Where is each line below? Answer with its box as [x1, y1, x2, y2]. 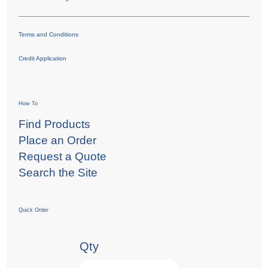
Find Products [19, 117, 91, 130]
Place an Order [19, 133, 97, 147]
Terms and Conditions [19, 31, 79, 38]
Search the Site [19, 166, 98, 179]
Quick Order [19, 206, 49, 213]
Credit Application [19, 54, 67, 62]
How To [19, 100, 38, 106]
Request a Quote [19, 150, 107, 163]
